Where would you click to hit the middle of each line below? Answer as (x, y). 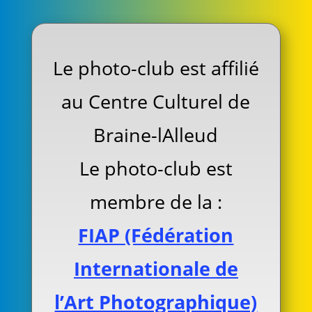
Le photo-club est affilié (156, 68)
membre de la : (156, 202)
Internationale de (156, 269)
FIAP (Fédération (156, 235)
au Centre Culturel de (156, 102)
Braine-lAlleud (156, 135)
